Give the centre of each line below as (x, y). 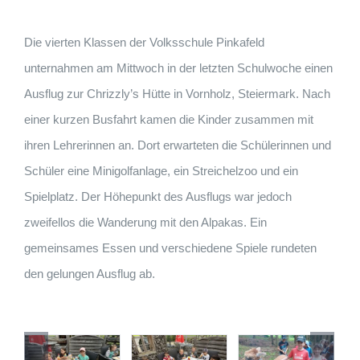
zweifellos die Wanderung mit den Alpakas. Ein (145, 222)
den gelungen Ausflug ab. (89, 274)
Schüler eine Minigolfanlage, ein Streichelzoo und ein (161, 171)
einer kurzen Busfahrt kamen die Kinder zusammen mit (168, 119)
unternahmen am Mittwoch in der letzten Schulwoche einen (178, 68)
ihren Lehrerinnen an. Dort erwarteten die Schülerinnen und (177, 145)
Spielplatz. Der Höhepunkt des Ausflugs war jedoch (157, 196)
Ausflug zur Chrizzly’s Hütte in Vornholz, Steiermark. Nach (177, 94)
